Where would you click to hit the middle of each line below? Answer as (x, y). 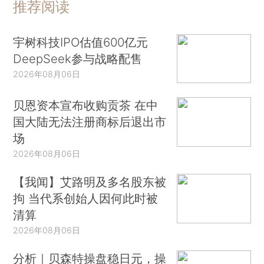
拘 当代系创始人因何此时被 (86, 199)
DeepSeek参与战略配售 (78, 58)
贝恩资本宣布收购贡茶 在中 (86, 105)
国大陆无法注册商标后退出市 (90, 122)
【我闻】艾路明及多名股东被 (90, 182)
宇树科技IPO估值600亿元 (81, 42)
